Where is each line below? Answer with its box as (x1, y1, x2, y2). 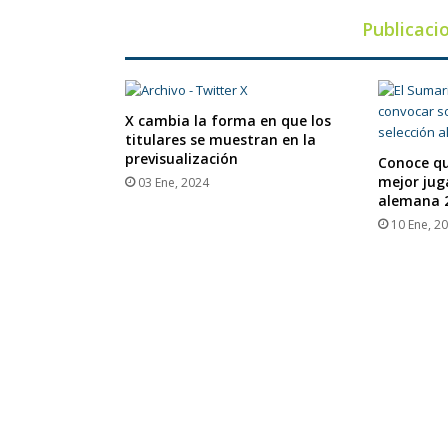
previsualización (124, 149, 238, 169)
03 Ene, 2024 (137, 174, 209, 192)
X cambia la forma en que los (124, 111, 331, 131)
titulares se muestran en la (124, 130, 316, 150)
